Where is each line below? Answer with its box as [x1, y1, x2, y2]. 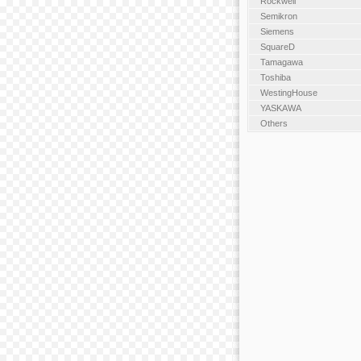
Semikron [259, 10, 297, 21]
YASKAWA [259, 102, 301, 113]
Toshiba [259, 72, 291, 82]
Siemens [259, 26, 294, 36]
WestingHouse [259, 87, 317, 98]
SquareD [259, 41, 295, 52]
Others [259, 118, 288, 128]
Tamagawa [259, 56, 303, 67]
